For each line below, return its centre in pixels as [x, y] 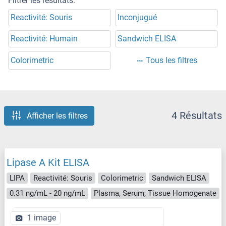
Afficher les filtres [57, 116]
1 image [42, 217]
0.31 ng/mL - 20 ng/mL [47, 193]
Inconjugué [137, 18]
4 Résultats [197, 116]
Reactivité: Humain [44, 39]
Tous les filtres [172, 61]
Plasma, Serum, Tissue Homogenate [155, 193]
